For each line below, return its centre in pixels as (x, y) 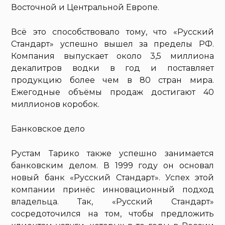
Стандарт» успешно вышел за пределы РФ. (113, 44)
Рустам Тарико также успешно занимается (113, 154)
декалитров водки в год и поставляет (113, 68)
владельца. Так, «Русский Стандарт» (113, 202)
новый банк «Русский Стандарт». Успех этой (113, 178)
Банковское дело (48, 129)
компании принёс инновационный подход (113, 190)
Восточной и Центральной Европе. (85, 8)
